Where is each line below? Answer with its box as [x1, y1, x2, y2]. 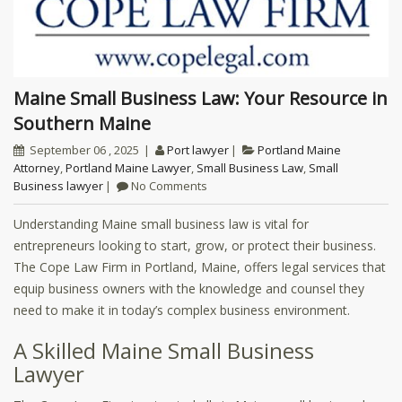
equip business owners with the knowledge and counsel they [13, 279, 364, 297]
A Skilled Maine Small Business [13, 335, 314, 365]
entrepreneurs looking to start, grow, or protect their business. [13, 236, 376, 254]
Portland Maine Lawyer [66, 159, 191, 176]
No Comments [131, 177, 207, 194]
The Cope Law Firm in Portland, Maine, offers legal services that [13, 258, 386, 275]
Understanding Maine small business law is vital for [13, 214, 309, 232]
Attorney [13, 159, 60, 176]
